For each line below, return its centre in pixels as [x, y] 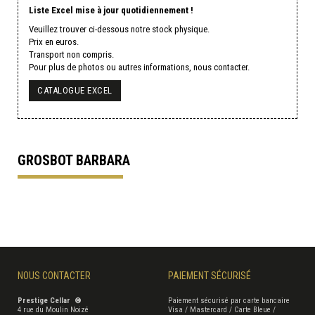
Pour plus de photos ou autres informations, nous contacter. [139, 67]
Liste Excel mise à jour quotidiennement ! [111, 10]
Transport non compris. [71, 54]
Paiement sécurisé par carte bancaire [229, 300]
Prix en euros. [54, 41]
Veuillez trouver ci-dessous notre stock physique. [119, 29]
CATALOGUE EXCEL [75, 90]
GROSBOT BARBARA [74, 160]
